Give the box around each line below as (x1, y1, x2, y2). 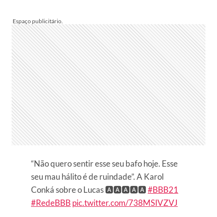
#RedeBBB (31, 198, 71, 208)
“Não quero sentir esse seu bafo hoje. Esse (31, 158, 178, 169)
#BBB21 (148, 185, 178, 195)
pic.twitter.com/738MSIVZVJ (72, 198, 178, 208)
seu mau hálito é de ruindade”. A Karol (31, 171, 164, 182)
